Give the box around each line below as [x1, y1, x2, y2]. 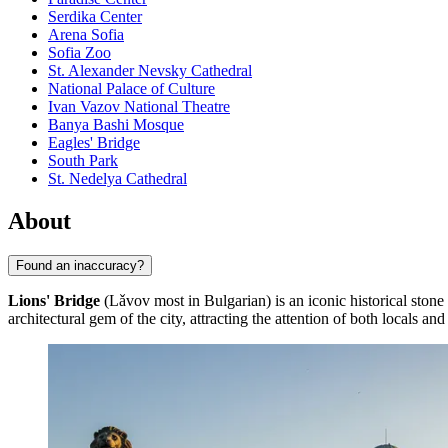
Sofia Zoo [48, 44, 111, 62]
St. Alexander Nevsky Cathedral [48, 62, 252, 80]
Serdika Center [48, 8, 142, 26]
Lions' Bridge [8, 291, 100, 309]
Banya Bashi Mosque [48, 116, 184, 134]
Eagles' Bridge [48, 134, 140, 152]
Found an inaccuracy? [16, 257, 144, 273]
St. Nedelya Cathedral [48, 170, 187, 188]
